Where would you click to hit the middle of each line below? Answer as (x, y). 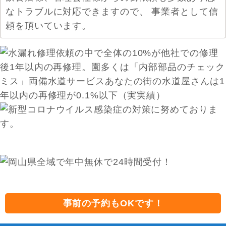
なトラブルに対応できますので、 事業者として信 (112, 12)
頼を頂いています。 (49, 26)
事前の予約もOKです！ (113, 203)
